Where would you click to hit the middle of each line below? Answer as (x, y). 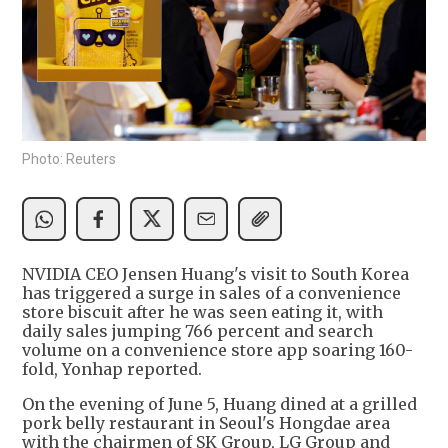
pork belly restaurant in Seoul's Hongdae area (206, 422)
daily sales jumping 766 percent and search (197, 330)
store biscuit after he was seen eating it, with (202, 311)
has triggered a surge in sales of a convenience (211, 292)
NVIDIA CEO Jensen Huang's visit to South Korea (215, 273)
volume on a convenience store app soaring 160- (217, 349)
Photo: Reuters (69, 158)
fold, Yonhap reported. (112, 368)
